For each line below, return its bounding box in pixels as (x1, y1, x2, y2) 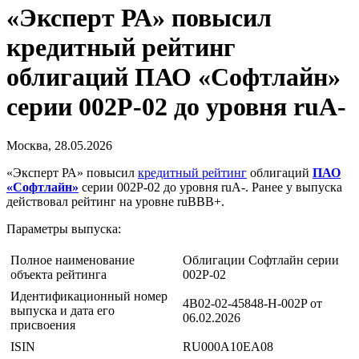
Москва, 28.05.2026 (6, 139, 112, 153)
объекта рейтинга (10, 268, 107, 282)
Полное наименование (10, 253, 135, 268)
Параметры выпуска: (6, 222, 121, 236)
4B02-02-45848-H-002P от (183, 296, 322, 311)
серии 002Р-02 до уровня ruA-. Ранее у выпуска (79, 180, 342, 195)
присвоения (10, 318, 75, 333)
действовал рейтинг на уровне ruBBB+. (6, 195, 224, 209)
